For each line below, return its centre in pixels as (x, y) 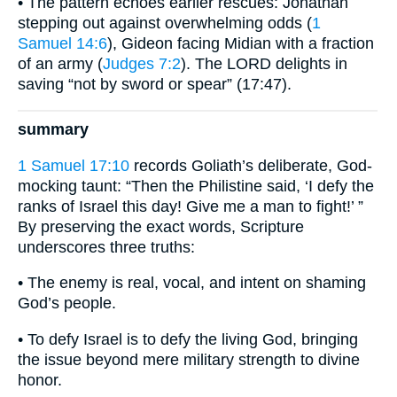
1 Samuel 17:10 (74, 165)
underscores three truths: (106, 247)
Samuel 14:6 (62, 43)
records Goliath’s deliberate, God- (251, 165)
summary (53, 130)
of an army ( (60, 63)
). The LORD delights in (264, 63)
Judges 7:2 (142, 63)
